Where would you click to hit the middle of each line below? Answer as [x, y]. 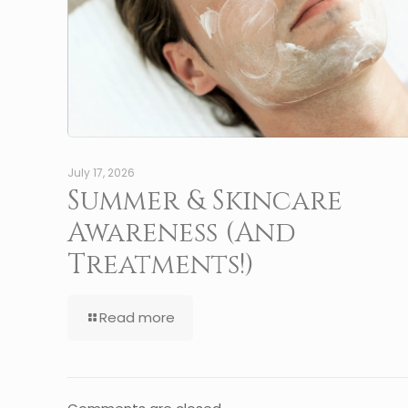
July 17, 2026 [101, 173]
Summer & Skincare [205, 202]
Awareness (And [182, 234]
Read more [137, 318]
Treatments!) [161, 265]
